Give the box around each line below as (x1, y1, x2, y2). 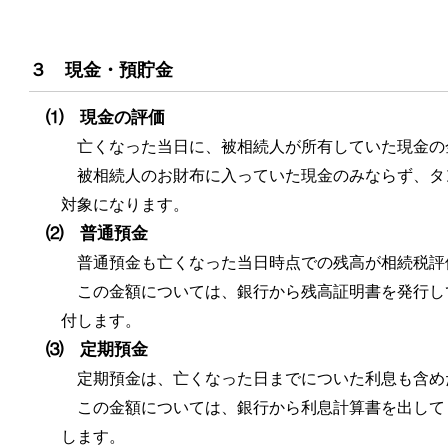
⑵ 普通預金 (45, 223, 148, 243)
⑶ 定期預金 (45, 339, 148, 359)
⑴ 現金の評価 (45, 107, 165, 127)
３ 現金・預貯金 (29, 60, 173, 81)
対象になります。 (61, 195, 189, 213)
